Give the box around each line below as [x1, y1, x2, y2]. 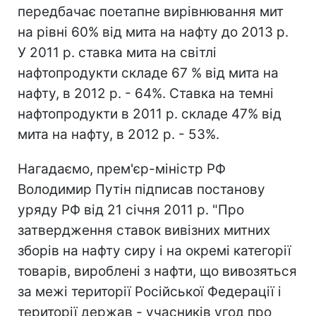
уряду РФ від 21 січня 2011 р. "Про [18, 201, 244, 218]
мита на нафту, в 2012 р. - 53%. [18, 126, 219, 142]
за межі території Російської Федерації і [18, 283, 281, 300]
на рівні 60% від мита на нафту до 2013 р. [18, 23, 288, 40]
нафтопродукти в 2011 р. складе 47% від [18, 105, 281, 122]
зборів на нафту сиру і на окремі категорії [18, 242, 291, 259]
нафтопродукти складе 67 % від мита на [18, 64, 279, 81]
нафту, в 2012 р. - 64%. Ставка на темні [18, 85, 274, 102]
